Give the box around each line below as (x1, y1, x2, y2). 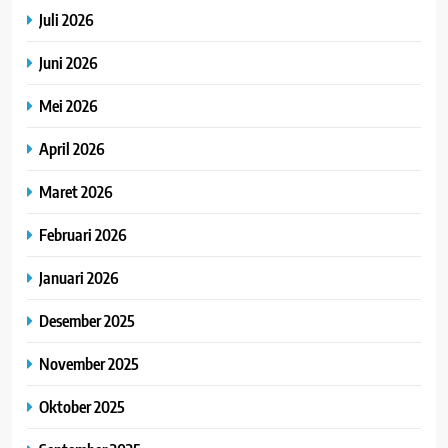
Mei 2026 (39, 94, 98, 116)
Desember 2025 (39, 309, 135, 331)
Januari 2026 (39, 266, 119, 288)
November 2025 (39, 352, 139, 374)
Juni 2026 (39, 51, 98, 73)
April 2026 (39, 137, 105, 159)
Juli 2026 (39, 8, 94, 30)
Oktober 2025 (39, 395, 125, 417)
